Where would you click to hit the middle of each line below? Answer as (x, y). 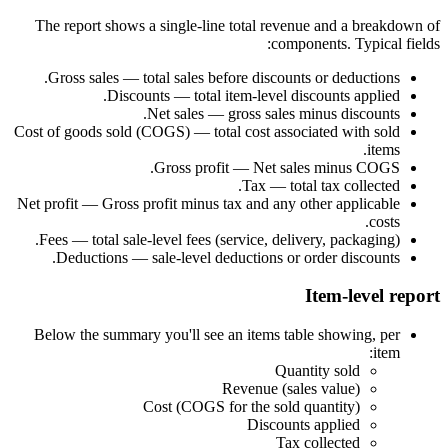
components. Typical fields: (355, 43)
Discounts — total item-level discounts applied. (253, 95)
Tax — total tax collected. (321, 185)
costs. (384, 221)
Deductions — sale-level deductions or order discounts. (228, 257)
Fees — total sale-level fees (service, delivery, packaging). (219, 239)
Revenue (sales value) (291, 389)
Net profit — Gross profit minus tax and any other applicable (208, 203)
